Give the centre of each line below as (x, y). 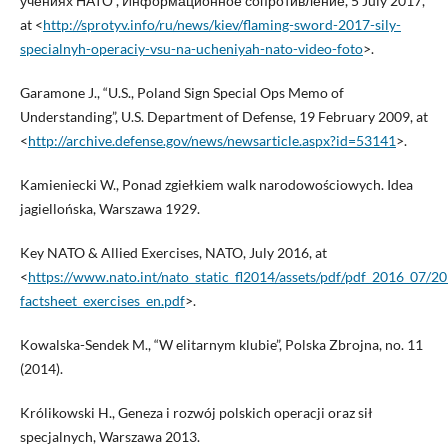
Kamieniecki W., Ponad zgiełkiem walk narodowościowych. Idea (216, 185)
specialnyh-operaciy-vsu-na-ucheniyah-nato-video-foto (191, 49)
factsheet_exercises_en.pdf (102, 301)
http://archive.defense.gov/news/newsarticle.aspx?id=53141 (211, 141)
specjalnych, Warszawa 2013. (109, 437)
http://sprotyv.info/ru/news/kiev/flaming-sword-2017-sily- (221, 25)
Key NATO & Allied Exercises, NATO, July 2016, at (173, 253)
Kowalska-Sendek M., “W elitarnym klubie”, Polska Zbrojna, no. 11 (221, 345)
